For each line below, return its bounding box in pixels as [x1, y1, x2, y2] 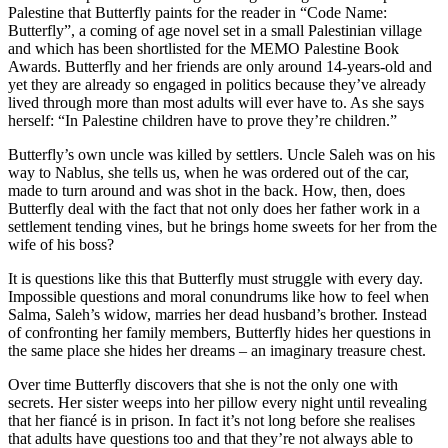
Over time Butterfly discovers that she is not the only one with [8, 376, 398, 394]
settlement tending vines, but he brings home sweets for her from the [8, 218, 437, 236]
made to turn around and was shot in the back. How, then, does [8, 182, 405, 200]
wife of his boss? [8, 236, 114, 254]
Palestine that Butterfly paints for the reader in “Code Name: [8, 4, 387, 22]
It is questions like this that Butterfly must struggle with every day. [8, 270, 423, 288]
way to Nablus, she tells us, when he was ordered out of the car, [8, 164, 409, 182]
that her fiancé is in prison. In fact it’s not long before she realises [8, 412, 415, 430]
